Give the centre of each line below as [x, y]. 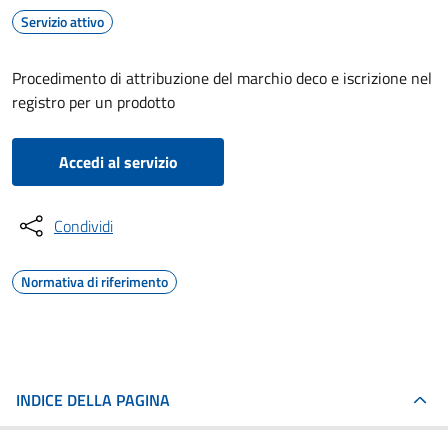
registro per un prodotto [93, 102]
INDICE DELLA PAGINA [93, 400]
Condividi [83, 226]
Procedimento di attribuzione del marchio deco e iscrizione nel [222, 78]
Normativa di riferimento [94, 281]
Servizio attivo [62, 21]
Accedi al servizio [118, 162]
